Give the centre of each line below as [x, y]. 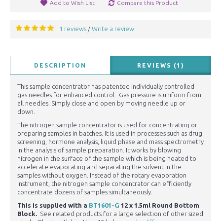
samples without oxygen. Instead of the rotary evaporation [102, 175]
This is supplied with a [53, 205]
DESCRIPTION [60, 66]
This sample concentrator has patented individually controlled [106, 87]
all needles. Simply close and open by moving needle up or [101, 103]
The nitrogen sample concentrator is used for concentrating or [107, 125]
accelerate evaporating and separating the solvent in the [99, 167]
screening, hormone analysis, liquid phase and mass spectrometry [110, 142]
